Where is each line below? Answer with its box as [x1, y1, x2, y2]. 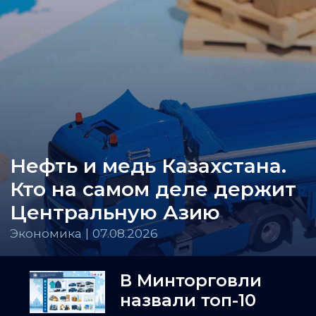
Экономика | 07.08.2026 [10, 225, 158, 241]
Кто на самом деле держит [10, 176, 296, 201]
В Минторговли [120, 269, 262, 291]
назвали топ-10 [120, 289, 257, 310]
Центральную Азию [10, 200, 220, 224]
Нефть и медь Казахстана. [10, 153, 286, 178]
